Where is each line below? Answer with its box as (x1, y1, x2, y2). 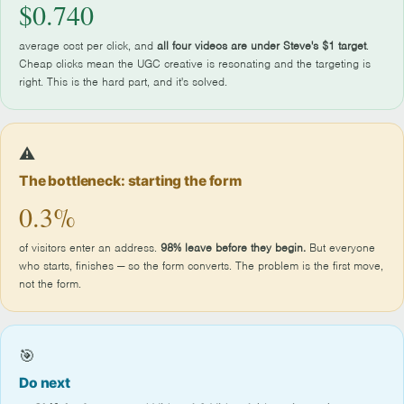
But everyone (306, 240, 375, 255)
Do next (19, 374, 70, 391)
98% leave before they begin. (161, 240, 306, 255)
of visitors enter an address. (19, 240, 161, 255)
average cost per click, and (19, 38, 157, 53)
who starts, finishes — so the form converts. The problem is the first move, (19, 258, 383, 273)
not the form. (19, 276, 81, 291)
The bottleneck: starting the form (19, 172, 242, 189)
